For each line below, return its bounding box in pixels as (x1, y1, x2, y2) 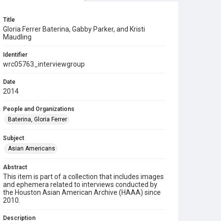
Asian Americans (8, 145, 55, 152)
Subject (3, 135, 24, 142)
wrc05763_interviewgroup (3, 60, 85, 68)
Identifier (3, 51, 28, 58)
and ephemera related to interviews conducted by (3, 181, 157, 188)
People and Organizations (3, 106, 74, 112)
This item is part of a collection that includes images (3, 173, 164, 181)
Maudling (3, 33, 32, 41)
